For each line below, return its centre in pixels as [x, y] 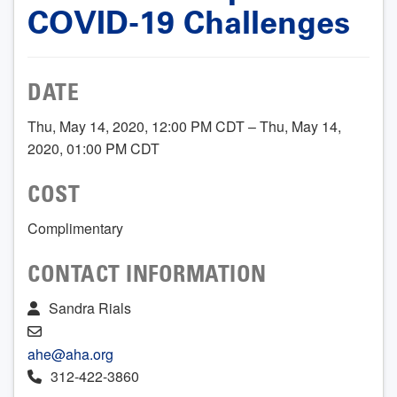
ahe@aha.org [70, 354]
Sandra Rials [90, 308]
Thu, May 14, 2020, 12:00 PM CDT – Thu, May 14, [184, 127]
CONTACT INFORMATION [147, 277]
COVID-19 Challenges [189, 23]
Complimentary [75, 229]
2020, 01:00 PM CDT [93, 149]
